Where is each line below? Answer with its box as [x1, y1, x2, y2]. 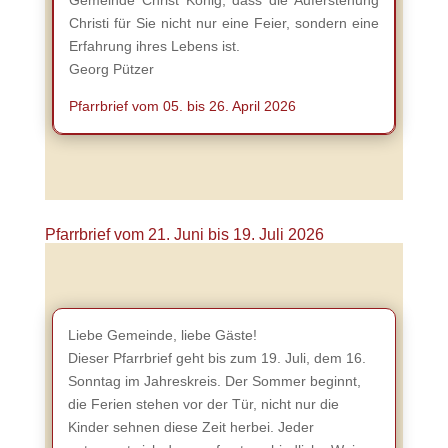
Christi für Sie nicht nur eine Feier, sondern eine [68, 15, 380, 31]
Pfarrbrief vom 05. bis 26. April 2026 [68, 98, 296, 114]
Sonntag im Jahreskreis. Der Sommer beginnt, [67, 373, 361, 389]
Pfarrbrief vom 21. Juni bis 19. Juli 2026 [44, 226, 324, 243]
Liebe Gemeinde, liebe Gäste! [67, 327, 257, 343]
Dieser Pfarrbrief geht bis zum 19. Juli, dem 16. [67, 350, 366, 366]
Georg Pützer [68, 61, 154, 77]
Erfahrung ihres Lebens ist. [68, 38, 240, 54]
